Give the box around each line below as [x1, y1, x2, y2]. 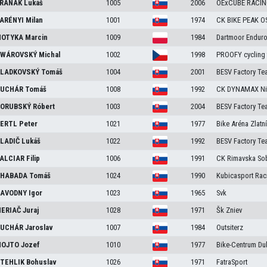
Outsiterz [216, 223, 243, 232]
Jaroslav [25, 223, 54, 232]
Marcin [25, 33, 48, 42]
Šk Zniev [216, 206, 242, 215]
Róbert [33, 102, 55, 111]
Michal [39, 50, 61, 59]
